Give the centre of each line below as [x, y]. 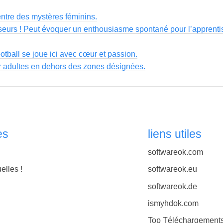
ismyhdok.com [173, 203]
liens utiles [174, 134]
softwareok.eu [172, 169]
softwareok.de [172, 186]
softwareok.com [175, 152]
